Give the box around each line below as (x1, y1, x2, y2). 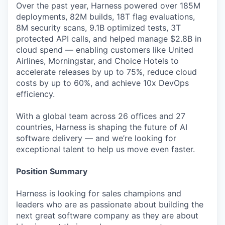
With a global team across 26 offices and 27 (16, 111, 185, 121)
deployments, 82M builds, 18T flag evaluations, (16, 12, 195, 22)
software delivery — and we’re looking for (16, 133, 176, 143)
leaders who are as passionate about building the (16, 199, 203, 209)
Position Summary (16, 166, 87, 176)
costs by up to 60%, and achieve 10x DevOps (16, 78, 189, 88)
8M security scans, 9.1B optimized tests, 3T (16, 23, 181, 33)
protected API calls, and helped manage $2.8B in (16, 34, 201, 44)
